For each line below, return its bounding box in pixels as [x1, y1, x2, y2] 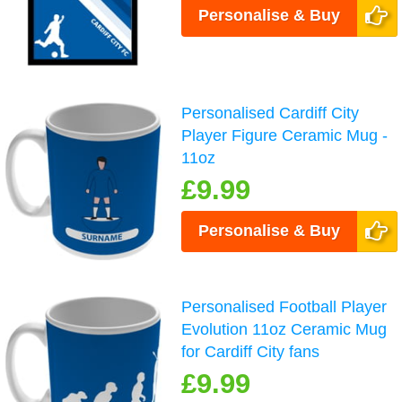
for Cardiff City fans [181, 342, 320, 361]
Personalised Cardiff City [181, 104, 360, 123]
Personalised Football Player [181, 297, 388, 316]
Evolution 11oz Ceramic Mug [181, 319, 388, 338]
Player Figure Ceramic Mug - [181, 127, 389, 145]
